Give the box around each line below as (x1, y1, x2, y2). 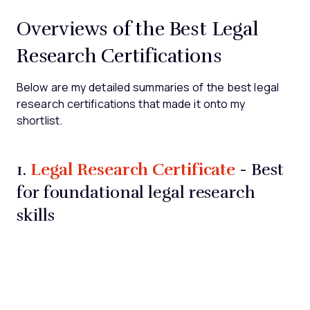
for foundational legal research (17, 181, 255, 203)
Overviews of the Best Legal (17, 15, 259, 41)
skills (17, 203, 55, 226)
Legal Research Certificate (30, 156, 236, 181)
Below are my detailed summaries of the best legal (17, 82, 279, 93)
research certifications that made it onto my (17, 98, 246, 110)
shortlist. (17, 115, 62, 127)
